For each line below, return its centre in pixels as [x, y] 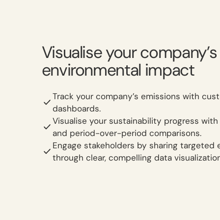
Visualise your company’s [129, 52]
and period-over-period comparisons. [127, 133]
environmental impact [118, 70]
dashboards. [77, 108]
